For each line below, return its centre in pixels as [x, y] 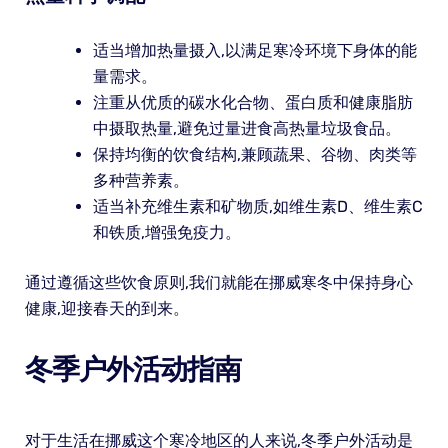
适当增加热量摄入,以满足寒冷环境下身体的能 [254, 50]
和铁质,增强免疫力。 [166, 232]
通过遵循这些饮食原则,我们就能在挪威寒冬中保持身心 [218, 282]
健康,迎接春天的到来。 [106, 308]
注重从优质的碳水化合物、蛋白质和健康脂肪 [252, 102]
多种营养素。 [140, 180]
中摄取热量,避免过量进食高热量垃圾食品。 [246, 128]
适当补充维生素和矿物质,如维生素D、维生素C [257, 206]
